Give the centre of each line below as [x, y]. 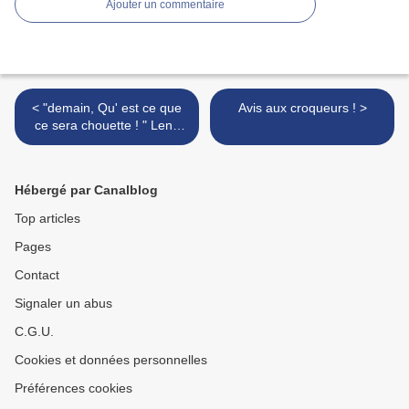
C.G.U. [34, 332]
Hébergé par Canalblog [86, 190]
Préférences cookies [73, 388]
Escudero [107, 143]
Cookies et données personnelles [111, 360]
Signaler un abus [63, 304]
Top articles [47, 219]
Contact [37, 275]
